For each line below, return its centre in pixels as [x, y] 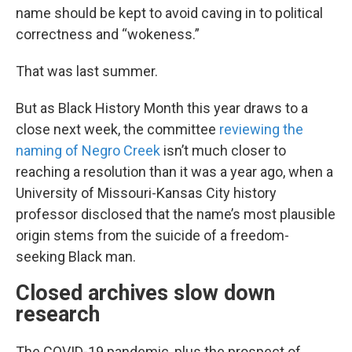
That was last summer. [87, 71]
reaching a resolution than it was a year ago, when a [174, 172]
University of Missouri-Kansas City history [146, 193]
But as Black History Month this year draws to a [162, 108]
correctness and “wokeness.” [108, 34]
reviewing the [261, 129]
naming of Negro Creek [88, 150]
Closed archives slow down [145, 293]
